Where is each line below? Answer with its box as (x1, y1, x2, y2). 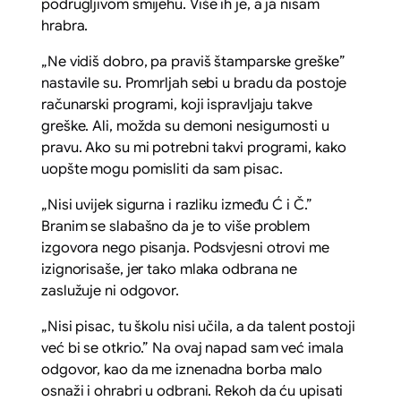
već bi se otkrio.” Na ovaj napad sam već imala (41, 338, 344, 357)
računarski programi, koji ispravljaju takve (41, 95, 312, 114)
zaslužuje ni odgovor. (41, 281, 179, 300)
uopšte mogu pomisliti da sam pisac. (41, 159, 283, 178)
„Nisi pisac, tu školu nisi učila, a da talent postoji (41, 317, 355, 336)
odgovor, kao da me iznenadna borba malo (41, 360, 323, 379)
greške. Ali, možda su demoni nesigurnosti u (41, 116, 329, 135)
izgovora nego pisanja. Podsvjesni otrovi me (41, 238, 329, 257)
